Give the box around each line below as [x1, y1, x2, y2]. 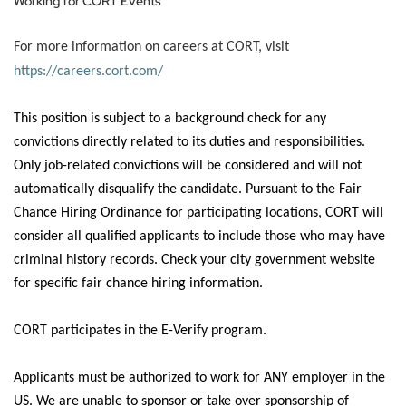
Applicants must [14, 371, 111, 385]
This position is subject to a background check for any [14, 111, 326, 126]
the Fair [313, 182, 362, 197]
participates [51, 324, 121, 338]
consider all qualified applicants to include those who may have [14, 229, 385, 244]
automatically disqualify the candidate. [14, 182, 246, 197]
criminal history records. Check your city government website [14, 253, 375, 267]
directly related [82, 135, 173, 150]
